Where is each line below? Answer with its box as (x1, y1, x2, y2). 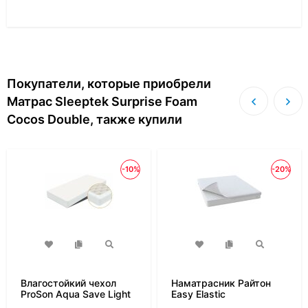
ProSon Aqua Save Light (21, 288, 131, 300)
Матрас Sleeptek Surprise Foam (7, 94, 197, 109)
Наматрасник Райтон (171, 277, 271, 289)
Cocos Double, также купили (7, 112, 182, 126)
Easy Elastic (171, 288, 225, 300)
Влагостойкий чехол (21, 277, 116, 289)
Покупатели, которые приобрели (7, 76, 211, 91)
